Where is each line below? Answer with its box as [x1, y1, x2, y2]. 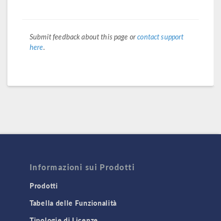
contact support [137, 32, 184, 41]
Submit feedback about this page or [30, 32, 138, 41]
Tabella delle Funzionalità [30, 198, 117, 208]
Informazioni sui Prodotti [30, 161, 135, 173]
